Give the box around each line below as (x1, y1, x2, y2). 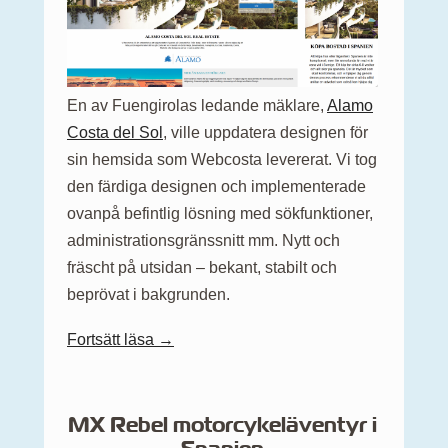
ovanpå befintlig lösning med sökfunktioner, (67, 204, 373, 222)
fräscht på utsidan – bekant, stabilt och (67, 258, 337, 276)
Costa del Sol (67, 123, 163, 141)
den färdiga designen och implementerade (67, 177, 366, 195)
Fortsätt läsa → (67, 330, 174, 348)
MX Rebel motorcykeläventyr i (68, 410, 377, 438)
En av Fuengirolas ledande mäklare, (67, 96, 327, 114)
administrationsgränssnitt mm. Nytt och (67, 231, 340, 249)
